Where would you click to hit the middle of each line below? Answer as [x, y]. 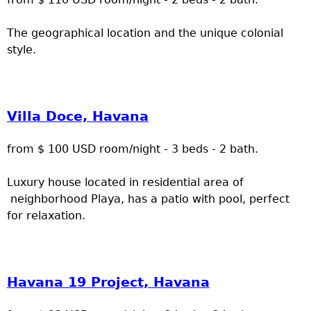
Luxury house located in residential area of [125, 183]
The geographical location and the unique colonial [145, 33]
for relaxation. [46, 216]
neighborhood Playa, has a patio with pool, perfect [148, 199]
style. [22, 50]
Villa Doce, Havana [78, 117]
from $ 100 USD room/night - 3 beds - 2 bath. [133, 149]
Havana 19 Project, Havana [108, 283]
